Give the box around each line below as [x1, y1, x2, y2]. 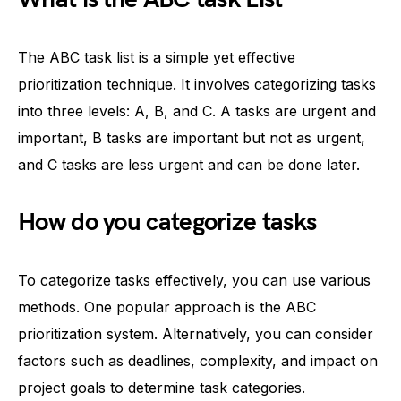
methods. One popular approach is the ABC [18, 298, 316, 316]
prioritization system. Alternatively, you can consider [18, 325, 373, 343]
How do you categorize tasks [18, 208, 317, 237]
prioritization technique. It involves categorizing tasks [18, 75, 376, 93]
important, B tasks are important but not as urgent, [18, 129, 365, 147]
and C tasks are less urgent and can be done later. [18, 156, 360, 174]
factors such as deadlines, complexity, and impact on [18, 352, 378, 370]
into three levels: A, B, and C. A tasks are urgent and [18, 102, 376, 120]
